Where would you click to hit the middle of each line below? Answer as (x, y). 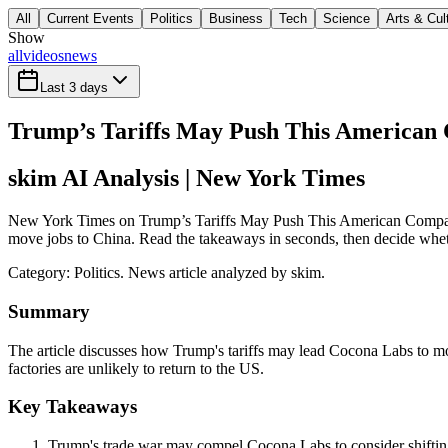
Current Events (90, 19)
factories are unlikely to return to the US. (136, 368)
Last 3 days (74, 88)
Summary (49, 311)
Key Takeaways (72, 407)
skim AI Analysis (93, 178)
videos (43, 56)
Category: (41, 273)
